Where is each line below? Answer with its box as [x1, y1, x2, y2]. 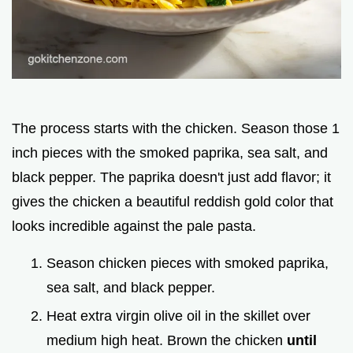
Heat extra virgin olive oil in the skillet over [46, 308, 310, 325]
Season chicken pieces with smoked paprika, [46, 255, 329, 271]
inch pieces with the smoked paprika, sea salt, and [12, 144, 328, 161]
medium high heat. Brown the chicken [46, 333, 287, 349]
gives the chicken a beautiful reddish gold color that [12, 193, 333, 210]
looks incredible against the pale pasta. [12, 217, 256, 234]
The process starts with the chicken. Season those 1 [12, 120, 340, 136]
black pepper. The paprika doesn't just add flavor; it [12, 169, 331, 185]
